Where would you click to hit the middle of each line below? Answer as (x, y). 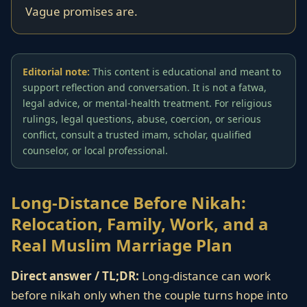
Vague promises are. (82, 11)
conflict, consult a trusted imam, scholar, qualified (137, 135)
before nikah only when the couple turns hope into (149, 295)
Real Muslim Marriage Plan (122, 245)
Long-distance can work (205, 276)
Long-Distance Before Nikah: (128, 202)
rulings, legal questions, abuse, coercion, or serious (142, 119)
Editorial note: (56, 72)
